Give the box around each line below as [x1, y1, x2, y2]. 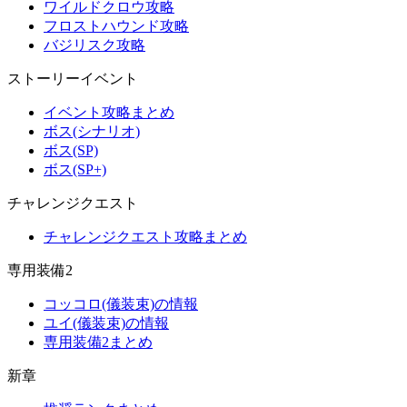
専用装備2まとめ [44, 334, 153, 350]
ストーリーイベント [7, 71, 138, 86]
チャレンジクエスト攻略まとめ [44, 229, 247, 244]
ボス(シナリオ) [44, 124, 140, 139]
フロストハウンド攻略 [44, 18, 189, 34]
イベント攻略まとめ [44, 104, 174, 120]
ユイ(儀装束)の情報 [44, 315, 169, 331]
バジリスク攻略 [44, 37, 145, 53]
